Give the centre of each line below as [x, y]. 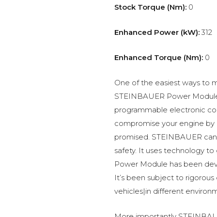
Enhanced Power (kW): [157, 32]
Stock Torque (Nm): [150, 7]
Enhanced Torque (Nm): [159, 57]
